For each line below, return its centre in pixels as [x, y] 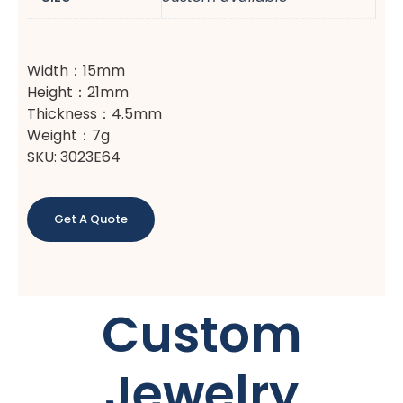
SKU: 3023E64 [74, 157]
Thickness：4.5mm [94, 113]
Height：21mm [78, 92]
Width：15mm [76, 70]
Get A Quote [91, 219]
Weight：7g [68, 135]
